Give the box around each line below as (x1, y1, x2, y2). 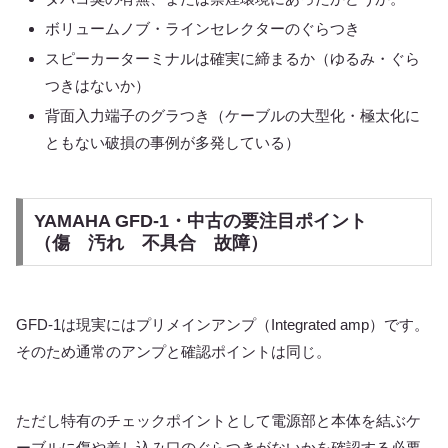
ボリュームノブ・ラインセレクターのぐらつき (45, 20, 360, 38)
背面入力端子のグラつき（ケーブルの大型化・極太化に (45, 107, 420, 125)
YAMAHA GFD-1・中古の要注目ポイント (33, 211, 367, 232)
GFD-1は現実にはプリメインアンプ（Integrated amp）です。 (16, 316, 429, 334)
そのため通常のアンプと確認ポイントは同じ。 (16, 343, 331, 361)
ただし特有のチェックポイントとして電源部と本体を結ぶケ (16, 412, 421, 430)
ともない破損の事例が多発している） (45, 134, 300, 152)
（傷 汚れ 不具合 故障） (33, 233, 268, 254)
